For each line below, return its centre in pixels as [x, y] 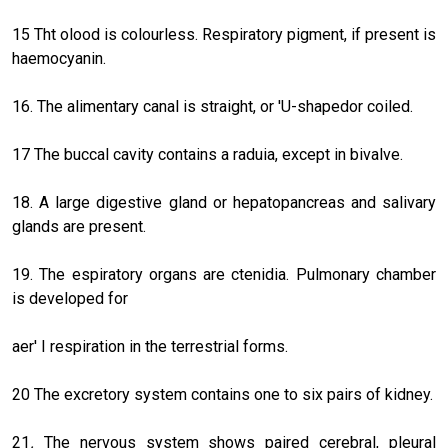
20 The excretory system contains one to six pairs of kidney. [222, 394]
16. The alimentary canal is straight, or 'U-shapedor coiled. [212, 106]
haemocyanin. [59, 58]
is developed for [70, 298]
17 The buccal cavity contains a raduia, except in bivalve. [207, 154]
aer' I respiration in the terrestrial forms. [150, 346]
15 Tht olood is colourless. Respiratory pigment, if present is [224, 34]
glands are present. [79, 226]
